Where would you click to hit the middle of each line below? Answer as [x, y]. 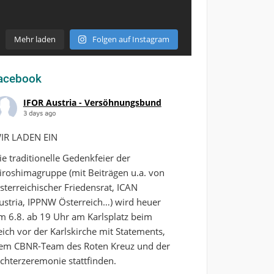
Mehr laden [35, 39]
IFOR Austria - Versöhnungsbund [92, 102]
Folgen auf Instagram [131, 39]
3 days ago [39, 113]
